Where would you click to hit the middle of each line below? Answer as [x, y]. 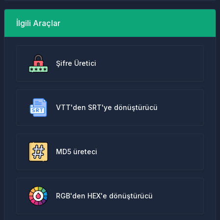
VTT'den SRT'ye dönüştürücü [107, 107]
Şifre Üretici [76, 63]
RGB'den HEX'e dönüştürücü [104, 196]
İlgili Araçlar [38, 23]
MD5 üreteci [77, 151]
